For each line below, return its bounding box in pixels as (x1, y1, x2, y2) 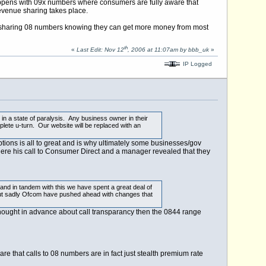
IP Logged (180, 60, 212, 67)
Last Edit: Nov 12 (76, 46, 124, 53)
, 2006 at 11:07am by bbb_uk (127, 46, 209, 53)
